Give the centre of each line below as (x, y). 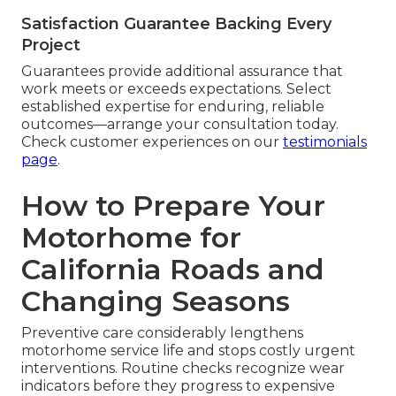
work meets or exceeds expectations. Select (176, 88)
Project (51, 45)
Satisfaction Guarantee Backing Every (176, 23)
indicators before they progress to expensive (178, 385)
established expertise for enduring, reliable (173, 106)
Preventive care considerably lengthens (162, 332)
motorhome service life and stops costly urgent (188, 350)
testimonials (325, 141)
